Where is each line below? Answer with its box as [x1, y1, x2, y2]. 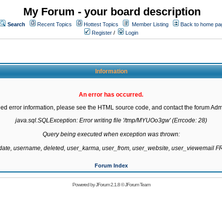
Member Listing [132, 21, 168, 27]
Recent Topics [37, 21, 72, 27]
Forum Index [94, 163, 128, 168]
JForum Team [124, 182, 150, 187]
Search [7, 21, 25, 27]
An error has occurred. [79, 91, 143, 98]
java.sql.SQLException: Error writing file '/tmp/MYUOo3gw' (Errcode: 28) [15, 117, 207, 124]
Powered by [72, 182, 96, 187]
